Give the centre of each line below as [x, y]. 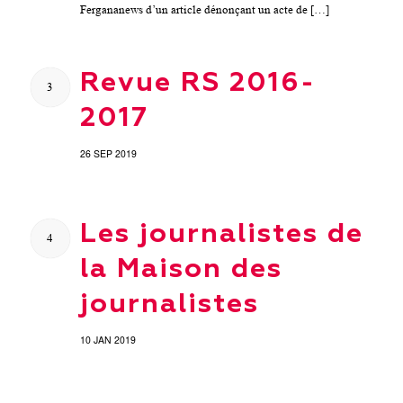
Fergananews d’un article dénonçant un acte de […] [204, 9]
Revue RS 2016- [197, 83]
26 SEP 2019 [108, 153]
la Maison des [181, 269]
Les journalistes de [221, 234]
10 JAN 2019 [107, 339]
